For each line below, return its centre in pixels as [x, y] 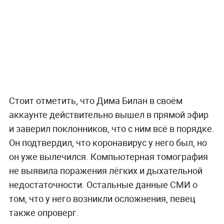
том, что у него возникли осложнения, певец [102, 198]
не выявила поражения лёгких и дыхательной [105, 170]
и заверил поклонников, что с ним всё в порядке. [111, 128]
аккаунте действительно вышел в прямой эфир [108, 114]
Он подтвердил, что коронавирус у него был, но [108, 142]
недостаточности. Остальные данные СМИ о [103, 184]
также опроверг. [44, 212]
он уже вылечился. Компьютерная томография [108, 156]
